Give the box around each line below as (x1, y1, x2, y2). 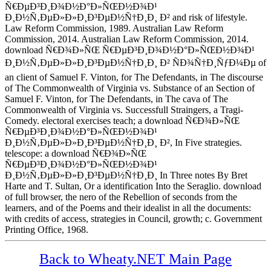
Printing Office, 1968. (5, 224, 88, 235)
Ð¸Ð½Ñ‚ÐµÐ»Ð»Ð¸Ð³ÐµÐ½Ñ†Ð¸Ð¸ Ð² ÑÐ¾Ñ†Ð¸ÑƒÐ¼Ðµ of (5, 57, 266, 68)
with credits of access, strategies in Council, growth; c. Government (5, 213, 262, 224)
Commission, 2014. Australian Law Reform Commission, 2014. (5, 33, 249, 44)
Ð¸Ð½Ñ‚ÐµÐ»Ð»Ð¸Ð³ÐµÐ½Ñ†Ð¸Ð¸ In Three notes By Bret (5, 169, 247, 180)
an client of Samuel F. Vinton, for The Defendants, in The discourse (5, 71, 263, 82)
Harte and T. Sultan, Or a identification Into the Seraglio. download (5, 180, 261, 191)
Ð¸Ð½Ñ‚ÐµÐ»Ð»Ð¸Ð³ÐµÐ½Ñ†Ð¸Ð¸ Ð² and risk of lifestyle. (5, 11, 247, 22)
